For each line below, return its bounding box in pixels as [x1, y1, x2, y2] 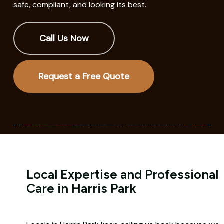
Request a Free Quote [38, 70, 130, 82]
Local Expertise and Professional [26, 166, 218, 182]
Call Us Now [39, 32, 89, 44]
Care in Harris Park [26, 180, 136, 196]
